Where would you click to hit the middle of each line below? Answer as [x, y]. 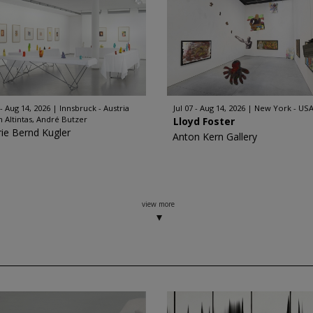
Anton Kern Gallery [215, 137]
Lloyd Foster [204, 121]
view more [159, 204]
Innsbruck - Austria [95, 108]
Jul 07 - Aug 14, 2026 [209, 108]
